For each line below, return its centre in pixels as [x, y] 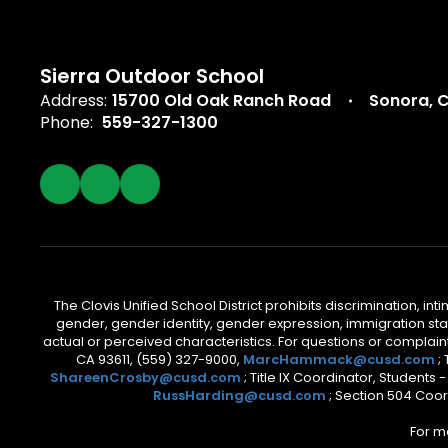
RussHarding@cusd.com [239, 395]
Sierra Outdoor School [152, 76]
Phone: [66, 122]
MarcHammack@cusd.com [338, 359]
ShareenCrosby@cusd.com [145, 377]
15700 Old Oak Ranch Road [221, 100]
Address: [73, 100]
